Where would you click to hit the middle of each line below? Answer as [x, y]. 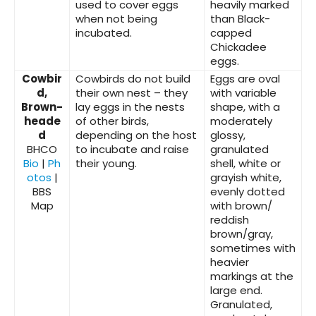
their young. [106, 164]
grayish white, [246, 178]
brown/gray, [242, 234]
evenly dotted [248, 192]
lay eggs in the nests [130, 107]
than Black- [240, 19]
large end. [236, 291]
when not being [116, 19]
